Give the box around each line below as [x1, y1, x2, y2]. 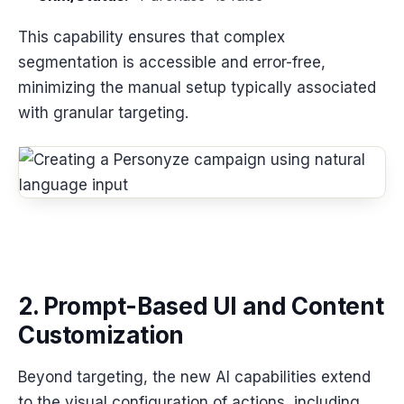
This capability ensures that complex [18, 27, 285, 46]
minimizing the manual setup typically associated [18, 78, 376, 96]
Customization [18, 321, 184, 350]
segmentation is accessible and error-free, [18, 52, 326, 71]
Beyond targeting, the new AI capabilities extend [18, 367, 371, 386]
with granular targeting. [18, 103, 188, 122]
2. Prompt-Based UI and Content [18, 292, 384, 321]
